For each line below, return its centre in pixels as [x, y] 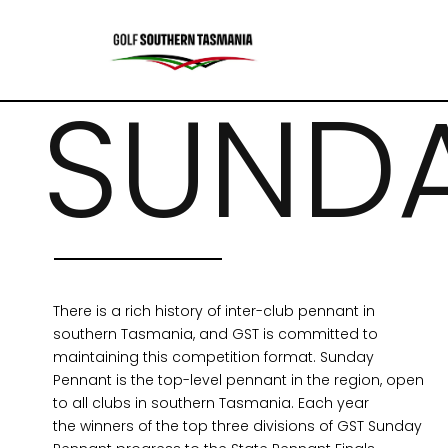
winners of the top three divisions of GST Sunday [250, 426]
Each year [333, 403]
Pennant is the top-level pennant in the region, [219, 380]
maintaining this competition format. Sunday [213, 357]
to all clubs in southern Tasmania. [175, 403]
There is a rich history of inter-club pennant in [213, 311]
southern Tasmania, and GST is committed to [215, 334]
